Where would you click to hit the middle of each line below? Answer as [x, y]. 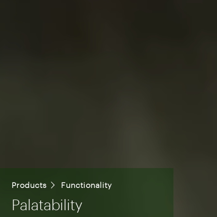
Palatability [47, 204]
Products [29, 185]
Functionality [86, 185]
